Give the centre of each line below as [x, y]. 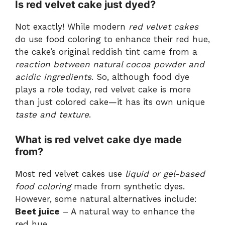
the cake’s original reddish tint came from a [106, 51]
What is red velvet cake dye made [98, 140]
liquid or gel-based [165, 174]
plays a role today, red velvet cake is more [103, 89]
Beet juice [37, 212]
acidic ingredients [53, 77]
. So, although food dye [140, 77]
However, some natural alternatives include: [106, 199]
